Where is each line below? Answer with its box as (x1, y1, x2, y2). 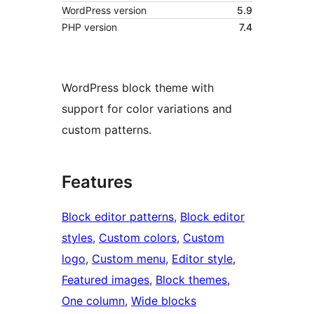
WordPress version (62, 4, 146, 16)
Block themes (156, 272, 227, 287)
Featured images (62, 272, 149, 287)
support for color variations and (62, 101, 232, 116)
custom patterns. (62, 122, 151, 137)
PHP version (62, 20, 117, 33)
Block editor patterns (62, 209, 174, 224)
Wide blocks (131, 293, 196, 308)
